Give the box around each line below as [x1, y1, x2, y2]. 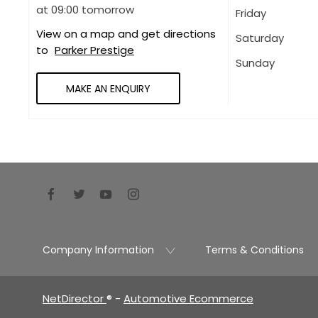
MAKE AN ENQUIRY [66, 81, 150, 96]
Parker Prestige [55, 43, 134, 58]
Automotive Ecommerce [124, 290, 253, 306]
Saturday [236, 31, 285, 46]
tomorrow [82, 2, 134, 18]
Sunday [236, 55, 275, 71]
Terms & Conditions [205, 243, 304, 258]
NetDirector [43, 290, 106, 306]
